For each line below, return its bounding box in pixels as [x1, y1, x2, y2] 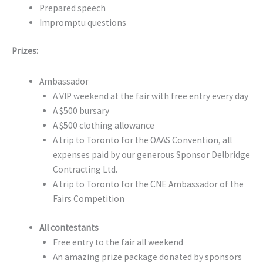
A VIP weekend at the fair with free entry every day [52, 90, 248, 102]
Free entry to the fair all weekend [52, 236, 183, 248]
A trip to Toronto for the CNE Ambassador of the [52, 178, 244, 190]
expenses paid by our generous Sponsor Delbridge [52, 149, 250, 161]
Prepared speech [39, 2, 106, 14]
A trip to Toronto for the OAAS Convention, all [52, 134, 232, 146]
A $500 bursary [52, 105, 109, 117]
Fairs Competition [52, 193, 124, 205]
